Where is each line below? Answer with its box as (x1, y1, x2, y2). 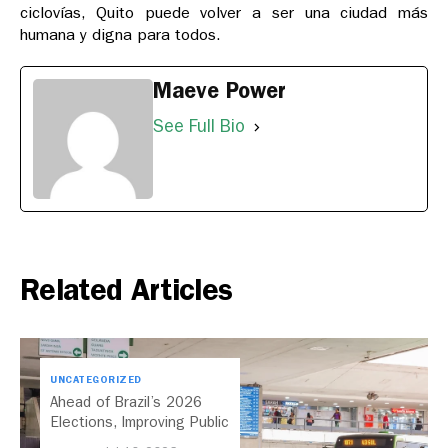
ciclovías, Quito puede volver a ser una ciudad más (20, 3, 428, 23)
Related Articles (20, 272, 233, 309)
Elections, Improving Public (50, 413, 229, 432)
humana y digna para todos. (20, 25, 221, 45)
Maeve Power (153, 77, 286, 105)
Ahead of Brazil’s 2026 (50, 393, 202, 412)
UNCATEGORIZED (50, 374, 142, 387)
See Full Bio (153, 116, 245, 138)
